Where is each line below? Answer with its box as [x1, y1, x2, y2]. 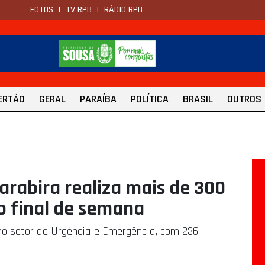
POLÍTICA [131, 92, 169, 106]
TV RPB [66, 4, 92, 16]
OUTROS [227, 92, 261, 106]
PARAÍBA [80, 92, 117, 106]
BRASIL [183, 92, 213, 106]
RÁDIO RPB [104, 4, 143, 16]
